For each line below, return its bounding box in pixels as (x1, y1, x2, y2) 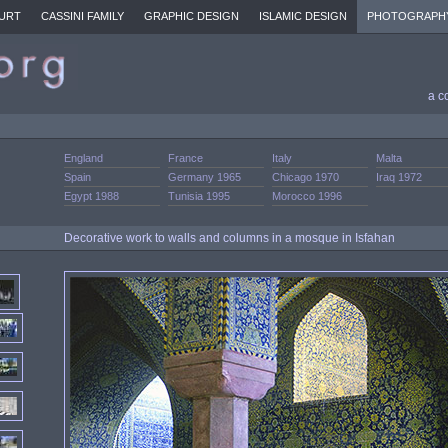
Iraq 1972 (376, 171, 422, 183)
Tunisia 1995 (168, 190, 230, 202)
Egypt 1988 (64, 190, 119, 202)
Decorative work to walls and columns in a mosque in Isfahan (64, 231, 395, 245)
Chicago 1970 (272, 171, 339, 183)
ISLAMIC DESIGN (259, 10, 347, 22)
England (64, 152, 103, 164)
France (168, 152, 203, 164)
